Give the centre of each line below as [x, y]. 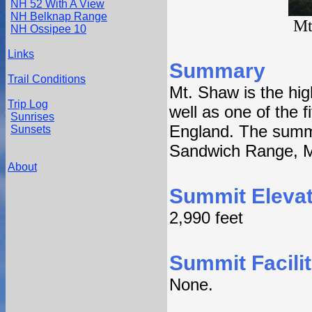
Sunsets [31, 129]
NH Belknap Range [59, 16]
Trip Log [28, 104]
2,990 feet [206, 218]
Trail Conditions [47, 79]
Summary [217, 71]
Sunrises [32, 117]
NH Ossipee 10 [48, 29]
